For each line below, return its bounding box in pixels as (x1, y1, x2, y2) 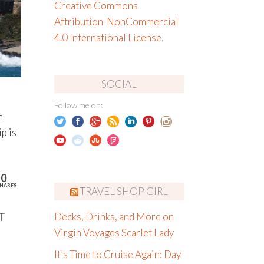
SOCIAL (101, 78, 137, 91)
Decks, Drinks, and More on (54, 210, 174, 223)
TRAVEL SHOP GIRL (80, 184, 168, 197)
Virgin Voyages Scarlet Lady (54, 226, 174, 239)
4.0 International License (54, 31, 161, 44)
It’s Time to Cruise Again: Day (54, 248, 181, 261)
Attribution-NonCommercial (54, 15, 179, 28)
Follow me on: (54, 100, 103, 110)
